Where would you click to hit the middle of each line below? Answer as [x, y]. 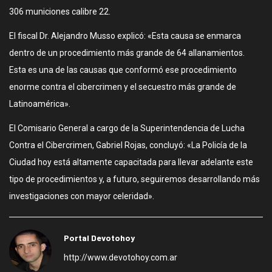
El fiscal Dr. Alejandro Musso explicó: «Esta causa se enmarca [125, 36]
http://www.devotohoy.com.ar [121, 257]
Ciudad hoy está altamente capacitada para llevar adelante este [131, 162]
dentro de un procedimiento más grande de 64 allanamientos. [127, 53]
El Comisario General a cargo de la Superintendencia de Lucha [127, 128]
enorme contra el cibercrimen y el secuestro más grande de [123, 87]
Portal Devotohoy [99, 238]
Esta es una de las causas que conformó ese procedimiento [123, 70]
